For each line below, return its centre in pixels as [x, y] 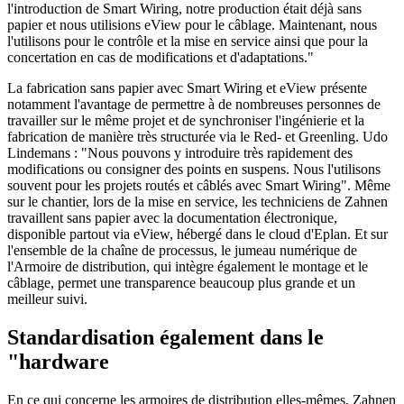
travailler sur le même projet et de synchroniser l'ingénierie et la [186, 120]
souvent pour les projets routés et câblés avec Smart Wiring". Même [199, 185]
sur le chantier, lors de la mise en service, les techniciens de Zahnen [197, 201]
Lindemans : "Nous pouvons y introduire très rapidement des [180, 152]
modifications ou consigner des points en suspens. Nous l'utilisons [194, 169]
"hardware [58, 361]
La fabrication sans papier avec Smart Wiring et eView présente [187, 87]
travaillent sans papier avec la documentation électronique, [172, 217]
